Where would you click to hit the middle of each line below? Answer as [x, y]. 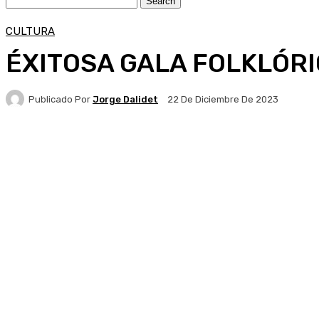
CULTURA [30, 31]
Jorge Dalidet [125, 99]
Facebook [54, 148]
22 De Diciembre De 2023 [223, 100]
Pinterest [191, 148]
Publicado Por [59, 99]
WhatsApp [278, 148]
